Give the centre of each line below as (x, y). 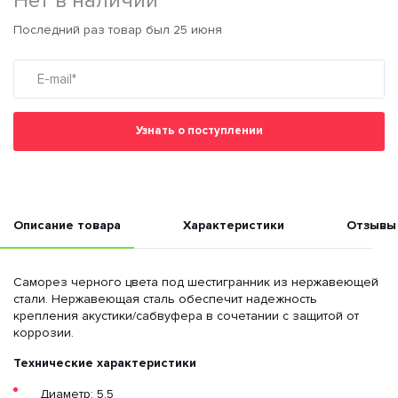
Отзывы (371, 226)
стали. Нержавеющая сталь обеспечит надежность (165, 298)
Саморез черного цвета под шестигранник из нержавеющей (196, 282)
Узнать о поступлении (199, 131)
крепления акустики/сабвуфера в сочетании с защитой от (186, 315)
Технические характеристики (105, 362)
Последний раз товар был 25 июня (118, 29)
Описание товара (67, 226)
